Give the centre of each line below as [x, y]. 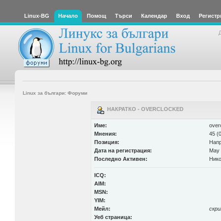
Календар [154, 16]
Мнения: [105, 134]
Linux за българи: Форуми [55, 93]
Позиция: [107, 142]
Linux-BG [37, 16]
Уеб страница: [113, 217]
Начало [68, 16]
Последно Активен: [121, 159]
